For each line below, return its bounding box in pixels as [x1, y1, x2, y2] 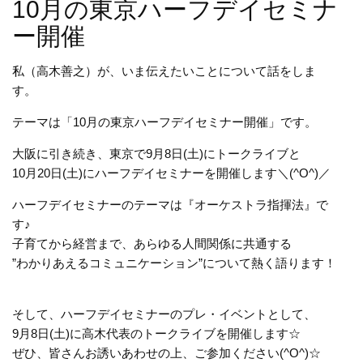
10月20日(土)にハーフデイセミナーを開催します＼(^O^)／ [12, 166, 331, 181]
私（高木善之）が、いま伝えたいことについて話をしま [12, 64, 316, 79]
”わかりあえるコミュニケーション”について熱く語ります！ [12, 256, 336, 271]
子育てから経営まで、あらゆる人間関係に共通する [12, 237, 292, 251]
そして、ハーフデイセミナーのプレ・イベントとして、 [12, 307, 316, 322]
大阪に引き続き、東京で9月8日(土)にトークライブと [12, 147, 301, 161]
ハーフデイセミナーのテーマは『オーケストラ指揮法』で [12, 198, 328, 212]
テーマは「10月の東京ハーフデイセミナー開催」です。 [12, 115, 317, 130]
